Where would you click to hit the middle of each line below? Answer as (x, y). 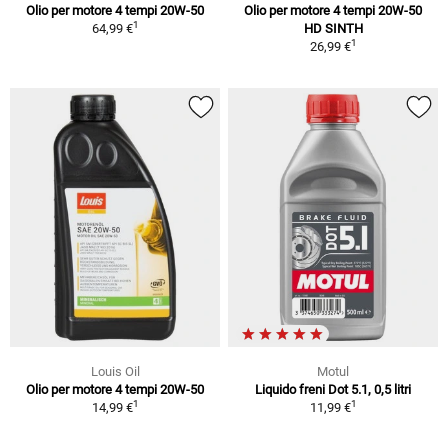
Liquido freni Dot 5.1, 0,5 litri (333, 389)
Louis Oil (115, 371)
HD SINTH (333, 29)
